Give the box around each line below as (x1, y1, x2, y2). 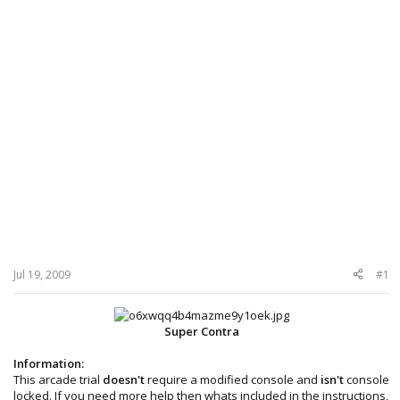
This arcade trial (13, 371, 103, 387)
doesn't (103, 371, 145, 387)
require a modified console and (145, 371, 321, 387)
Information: (13, 354, 84, 371)
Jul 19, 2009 (13, 266, 71, 282)
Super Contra (163, 322, 239, 339)
